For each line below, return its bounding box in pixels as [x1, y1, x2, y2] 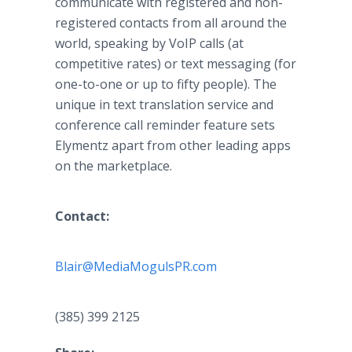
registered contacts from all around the [55, 14, 287, 31]
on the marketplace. [55, 157, 172, 174]
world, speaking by [55, 35, 169, 52]
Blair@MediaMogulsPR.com [55, 258, 217, 275]
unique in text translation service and [55, 96, 273, 113]
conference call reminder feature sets [55, 116, 275, 134]
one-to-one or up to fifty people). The [55, 75, 277, 93]
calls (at [196, 35, 244, 52]
